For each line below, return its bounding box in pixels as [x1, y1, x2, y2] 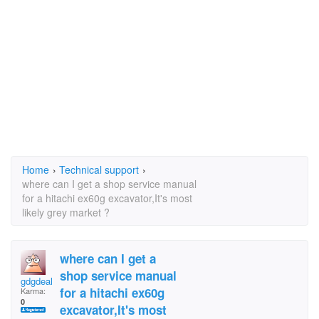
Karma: [21, 285, 46, 296]
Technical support [59, 162, 139, 177]
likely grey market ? [22, 205, 110, 219]
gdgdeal [21, 274, 53, 288]
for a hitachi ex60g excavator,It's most [22, 191, 192, 205]
